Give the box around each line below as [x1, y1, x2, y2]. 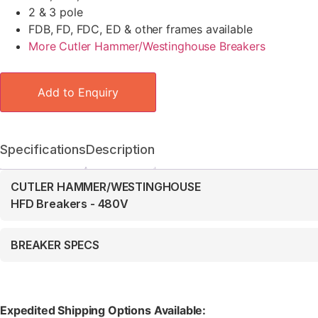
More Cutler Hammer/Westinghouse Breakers [28, 39, 265, 54]
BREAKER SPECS [11, 238, 99, 253]
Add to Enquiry [38, 85, 119, 100]
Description [85, 142, 155, 158]
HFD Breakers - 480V [11, 197, 128, 212]
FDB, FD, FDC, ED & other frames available [28, 22, 253, 37]
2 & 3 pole [28, 5, 83, 20]
